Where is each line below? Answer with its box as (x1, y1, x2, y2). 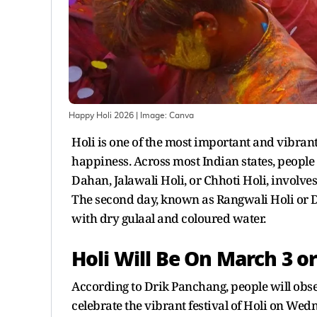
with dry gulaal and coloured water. (71, 209, 266, 226)
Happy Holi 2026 (69, 110, 134, 120)
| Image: (134, 110, 169, 120)
